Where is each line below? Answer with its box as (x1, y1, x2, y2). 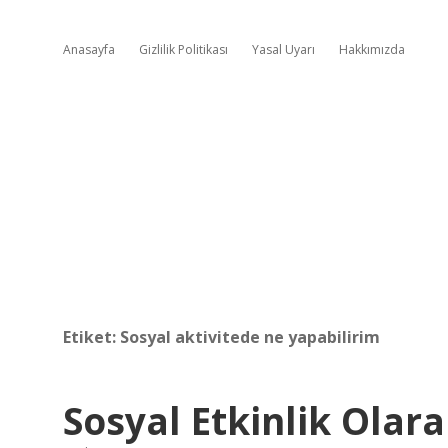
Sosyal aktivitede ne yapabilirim (120, 326, 380, 348)
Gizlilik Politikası (139, 41, 228, 58)
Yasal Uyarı (252, 41, 315, 58)
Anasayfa (63, 41, 115, 58)
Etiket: (63, 326, 120, 348)
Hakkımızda (339, 41, 405, 58)
